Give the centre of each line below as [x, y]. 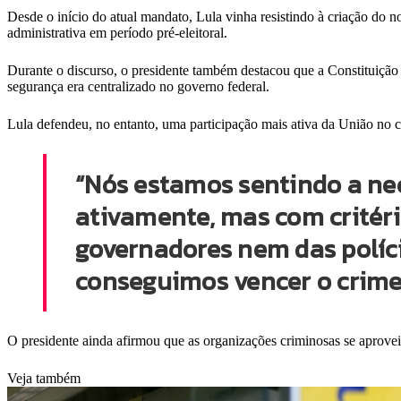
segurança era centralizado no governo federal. [138, 87]
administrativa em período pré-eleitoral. [117, 33]
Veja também [44, 379]
